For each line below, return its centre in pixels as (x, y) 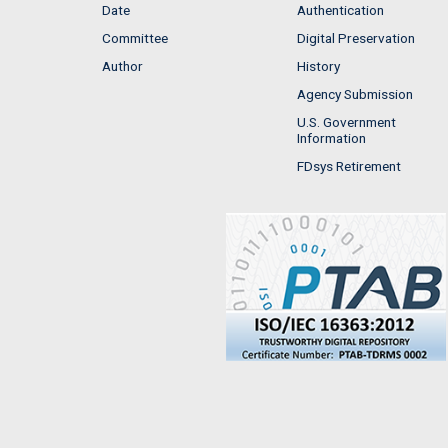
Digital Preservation (356, 37)
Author (122, 65)
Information (331, 137)
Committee (135, 37)
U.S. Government (346, 121)
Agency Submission (355, 93)
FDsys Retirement (349, 165)
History (318, 65)
